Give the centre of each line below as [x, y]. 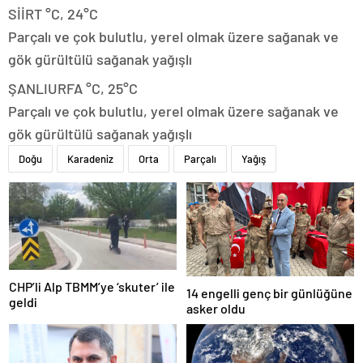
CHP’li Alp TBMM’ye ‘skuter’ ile [92, 286]
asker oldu [216, 308]
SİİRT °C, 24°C [53, 13]
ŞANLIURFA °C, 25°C [73, 88]
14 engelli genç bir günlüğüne [269, 293]
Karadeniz [90, 158]
